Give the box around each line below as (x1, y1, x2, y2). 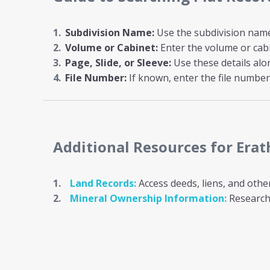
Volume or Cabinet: (65, 41, 158, 54)
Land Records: (70, 177, 136, 190)
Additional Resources (53, 137, 210, 157)
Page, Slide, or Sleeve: (65, 56, 171, 69)
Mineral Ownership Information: (70, 192, 227, 205)
